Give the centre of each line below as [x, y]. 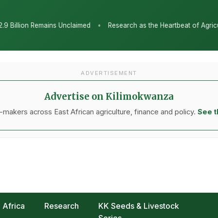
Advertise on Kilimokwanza [109, 97]
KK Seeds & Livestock [139, 206]
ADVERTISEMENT [109, 73]
